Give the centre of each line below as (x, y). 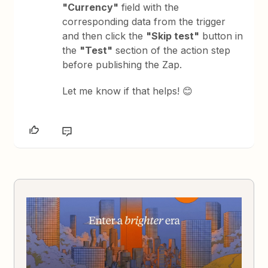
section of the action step (172, 50)
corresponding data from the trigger (144, 21)
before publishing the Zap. (122, 64)
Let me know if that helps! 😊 (128, 91)
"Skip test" (173, 36)
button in (221, 36)
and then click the (104, 36)
